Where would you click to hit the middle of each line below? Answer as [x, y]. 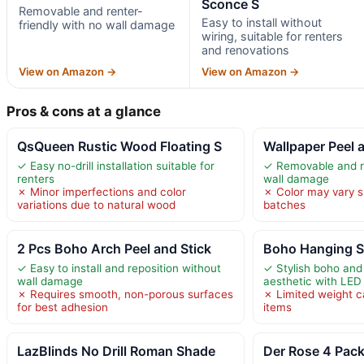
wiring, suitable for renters [272, 37]
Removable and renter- [81, 11]
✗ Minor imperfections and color [102, 192]
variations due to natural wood [96, 205]
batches [285, 205]
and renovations [245, 50]
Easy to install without [261, 23]
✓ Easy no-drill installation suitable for [116, 166]
